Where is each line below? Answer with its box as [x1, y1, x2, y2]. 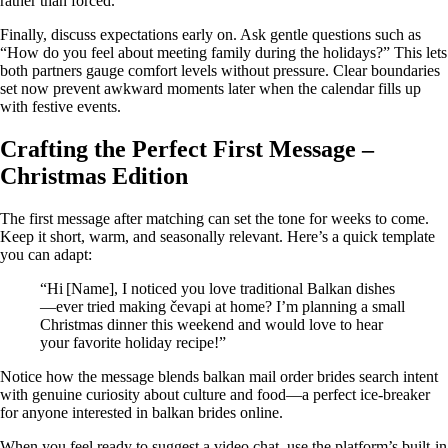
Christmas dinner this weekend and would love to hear [40, 315, 383, 333]
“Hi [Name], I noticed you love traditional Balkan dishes [40, 279, 395, 297]
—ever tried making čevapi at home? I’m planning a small [40, 297, 405, 315]
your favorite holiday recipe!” [40, 333, 226, 351]
